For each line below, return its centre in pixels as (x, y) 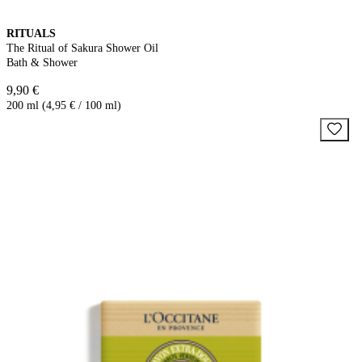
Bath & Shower (42, 62)
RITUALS (31, 33)
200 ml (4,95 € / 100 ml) (64, 105)
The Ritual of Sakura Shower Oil (82, 48)
